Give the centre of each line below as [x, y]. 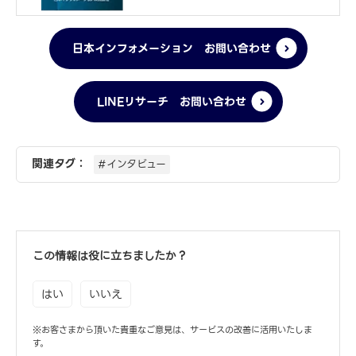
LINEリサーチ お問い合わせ [171, 101]
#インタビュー [132, 164]
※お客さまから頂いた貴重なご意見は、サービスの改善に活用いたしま [172, 330]
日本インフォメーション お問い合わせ [171, 48]
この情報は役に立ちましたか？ [110, 256]
